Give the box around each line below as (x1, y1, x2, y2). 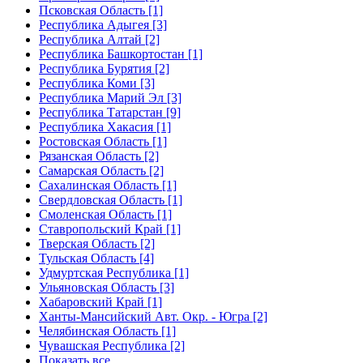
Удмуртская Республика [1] (39, 265, 189, 280)
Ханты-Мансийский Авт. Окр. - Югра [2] (39, 309, 267, 323)
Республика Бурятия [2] (39, 61, 169, 75)
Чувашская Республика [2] (39, 338, 185, 352)
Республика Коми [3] (39, 75, 155, 90)
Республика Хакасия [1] (39, 119, 171, 134)
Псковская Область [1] (39, 2, 163, 17)
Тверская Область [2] (39, 236, 155, 250)
